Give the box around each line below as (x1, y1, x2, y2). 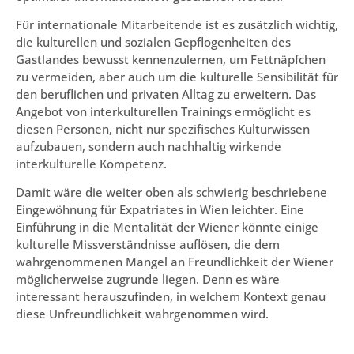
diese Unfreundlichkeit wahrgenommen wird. (16, 306, 269, 322)
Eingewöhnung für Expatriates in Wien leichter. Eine (16, 201, 304, 218)
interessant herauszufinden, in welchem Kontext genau (16, 288, 326, 305)
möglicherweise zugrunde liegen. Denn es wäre (16, 271, 280, 288)
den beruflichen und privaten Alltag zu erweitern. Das (16, 85, 316, 102)
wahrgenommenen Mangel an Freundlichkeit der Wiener (16, 254, 333, 270)
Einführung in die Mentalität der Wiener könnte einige (16, 219, 318, 235)
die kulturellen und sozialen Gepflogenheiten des (16, 33, 291, 50)
